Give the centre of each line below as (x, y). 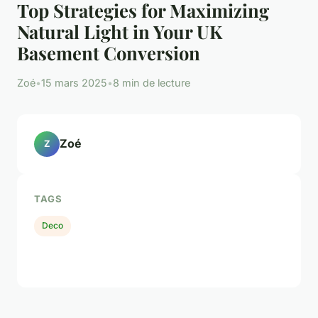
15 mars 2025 (74, 82)
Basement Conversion (109, 52)
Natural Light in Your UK (120, 31)
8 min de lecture (152, 82)
